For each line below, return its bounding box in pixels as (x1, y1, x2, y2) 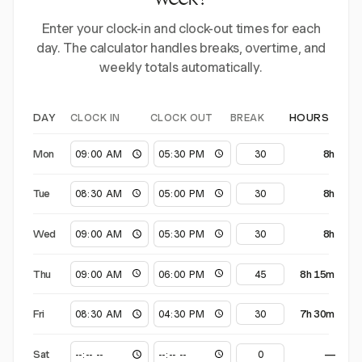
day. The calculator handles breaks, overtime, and (36, 40, 326, 56)
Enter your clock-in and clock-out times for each (41, 21, 321, 36)
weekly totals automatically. (99, 60, 263, 75)
